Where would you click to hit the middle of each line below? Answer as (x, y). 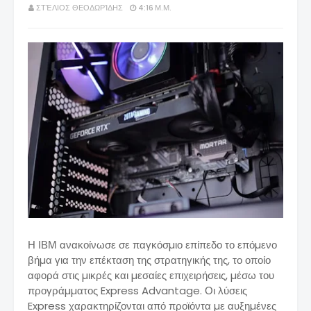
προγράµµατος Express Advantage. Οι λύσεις (137, 291)
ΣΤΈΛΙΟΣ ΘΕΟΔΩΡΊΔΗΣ (79, 8)
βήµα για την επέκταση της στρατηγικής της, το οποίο (149, 260)
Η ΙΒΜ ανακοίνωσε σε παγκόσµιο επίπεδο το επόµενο (152, 245)
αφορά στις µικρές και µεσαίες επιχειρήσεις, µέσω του (151, 276)
